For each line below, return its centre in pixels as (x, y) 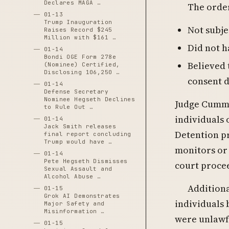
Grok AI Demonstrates (82, 196)
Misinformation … (74, 211)
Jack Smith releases (80, 126)
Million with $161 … (80, 37)
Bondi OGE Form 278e (80, 57)
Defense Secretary (76, 91)
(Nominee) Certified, (82, 64)
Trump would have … (78, 142)
